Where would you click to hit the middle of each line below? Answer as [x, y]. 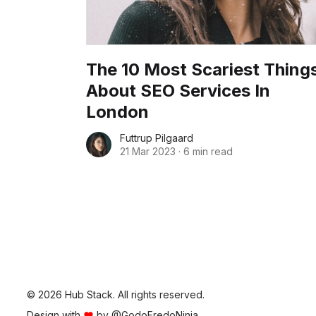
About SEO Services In [178, 90]
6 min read [208, 151]
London [117, 111]
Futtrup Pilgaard [157, 138]
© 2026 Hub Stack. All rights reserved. [116, 295]
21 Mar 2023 [148, 151]
